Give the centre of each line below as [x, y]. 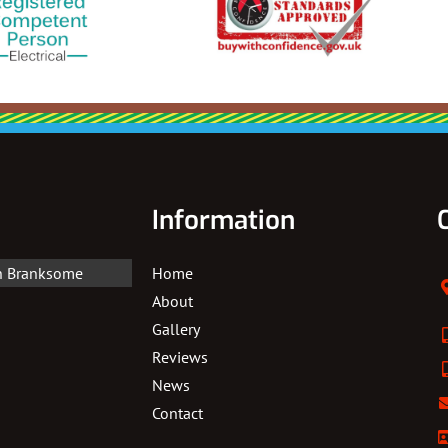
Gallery [176, 329]
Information [223, 221]
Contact [177, 413]
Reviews [180, 357]
